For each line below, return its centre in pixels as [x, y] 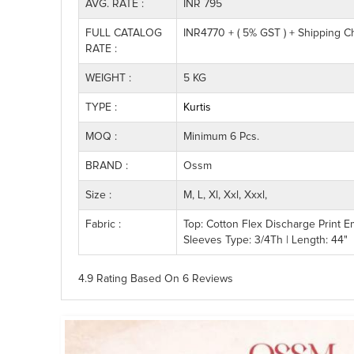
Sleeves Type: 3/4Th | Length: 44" [265, 240]
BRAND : [107, 166]
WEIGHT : [108, 78]
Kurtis [197, 107]
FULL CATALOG [124, 33]
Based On [155, 279]
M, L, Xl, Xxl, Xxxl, [225, 195]
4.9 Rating [103, 279]
